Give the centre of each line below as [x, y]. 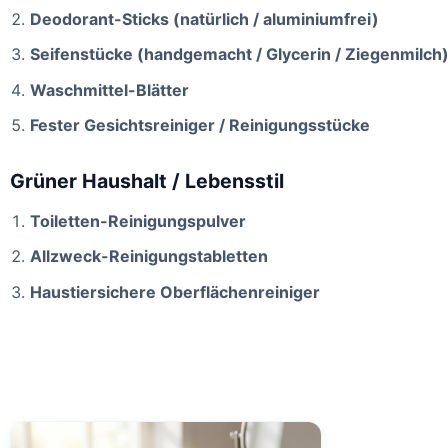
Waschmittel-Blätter [109, 89]
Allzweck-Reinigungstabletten [149, 256]
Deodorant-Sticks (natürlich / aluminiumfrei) [204, 18]
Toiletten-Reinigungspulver [138, 220]
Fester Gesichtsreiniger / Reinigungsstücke [200, 124]
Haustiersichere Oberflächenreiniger [175, 291]
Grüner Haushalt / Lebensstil [147, 181]
